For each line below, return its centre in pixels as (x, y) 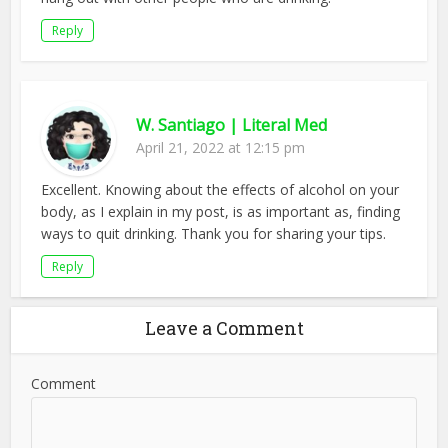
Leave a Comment (224, 327)
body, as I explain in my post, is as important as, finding (221, 211)
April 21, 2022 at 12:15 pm (221, 147)
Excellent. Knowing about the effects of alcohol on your (220, 189)
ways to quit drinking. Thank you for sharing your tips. (214, 233)
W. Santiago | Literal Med (232, 124)
